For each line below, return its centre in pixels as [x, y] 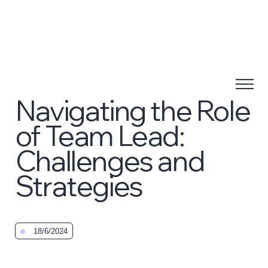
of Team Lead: [100, 135]
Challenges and [110, 160]
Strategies [79, 185]
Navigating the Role [133, 110]
